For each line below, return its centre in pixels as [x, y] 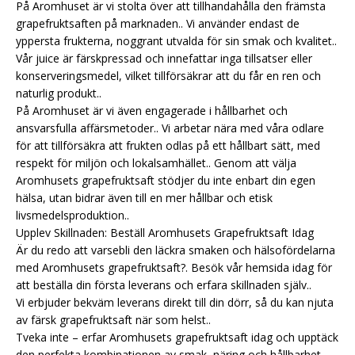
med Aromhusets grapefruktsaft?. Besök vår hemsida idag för [174, 268]
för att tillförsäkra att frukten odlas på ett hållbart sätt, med [168, 146]
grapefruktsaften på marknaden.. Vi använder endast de [158, 24]
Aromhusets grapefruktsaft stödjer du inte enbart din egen [166, 181]
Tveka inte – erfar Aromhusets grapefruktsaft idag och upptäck [177, 338]
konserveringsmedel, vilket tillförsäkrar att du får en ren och [168, 76]
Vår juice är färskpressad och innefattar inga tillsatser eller [164, 59]
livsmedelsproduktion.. [73, 216]
